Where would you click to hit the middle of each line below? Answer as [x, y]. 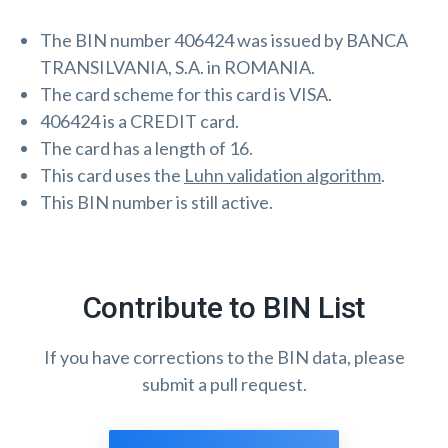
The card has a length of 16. [146, 148]
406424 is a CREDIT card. [139, 121]
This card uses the [112, 175]
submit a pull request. [224, 384]
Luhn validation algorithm [282, 175]
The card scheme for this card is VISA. [186, 94]
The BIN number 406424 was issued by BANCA [224, 40]
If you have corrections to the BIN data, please [224, 357]
